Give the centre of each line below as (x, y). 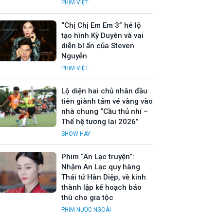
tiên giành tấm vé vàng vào (107, 101)
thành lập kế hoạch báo (101, 188)
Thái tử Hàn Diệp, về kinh (104, 177)
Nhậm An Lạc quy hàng (101, 167)
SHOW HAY (76, 134)
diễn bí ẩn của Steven (98, 46)
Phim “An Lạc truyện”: (98, 157)
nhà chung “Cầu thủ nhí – (105, 112)
